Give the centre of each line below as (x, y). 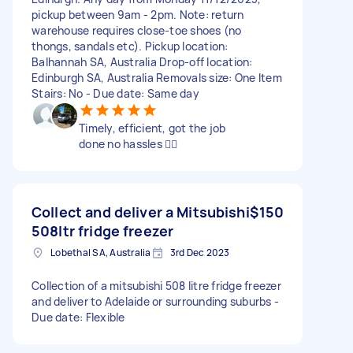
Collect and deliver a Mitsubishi (141, 212)
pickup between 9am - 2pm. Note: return (138, 14)
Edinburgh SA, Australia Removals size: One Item (157, 77)
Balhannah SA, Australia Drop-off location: (142, 61)
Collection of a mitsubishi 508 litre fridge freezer (156, 285)
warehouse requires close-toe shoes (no (137, 30)
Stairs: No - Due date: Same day (115, 93)
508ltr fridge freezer (103, 230)
